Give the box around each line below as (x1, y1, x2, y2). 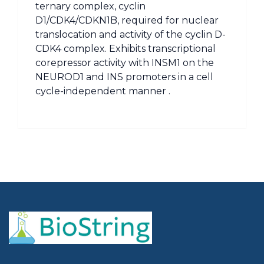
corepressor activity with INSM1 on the (35, 57, 214, 68)
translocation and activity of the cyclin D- (35, 29, 226, 40)
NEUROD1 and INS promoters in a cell (35, 71, 213, 82)
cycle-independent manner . (35, 85, 170, 97)
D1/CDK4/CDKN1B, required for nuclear (35, 15, 219, 26)
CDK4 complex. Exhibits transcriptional (35, 43, 216, 54)
